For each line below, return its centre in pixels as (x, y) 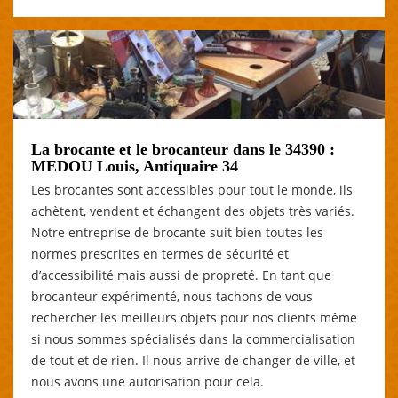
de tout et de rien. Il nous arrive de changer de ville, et (193, 360)
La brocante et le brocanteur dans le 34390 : (183, 149)
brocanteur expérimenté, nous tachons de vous (172, 296)
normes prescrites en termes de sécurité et (160, 253)
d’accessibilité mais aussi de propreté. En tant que (181, 275)
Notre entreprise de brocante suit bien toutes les (177, 232)
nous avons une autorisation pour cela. (147, 381)
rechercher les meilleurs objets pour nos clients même (194, 317)
